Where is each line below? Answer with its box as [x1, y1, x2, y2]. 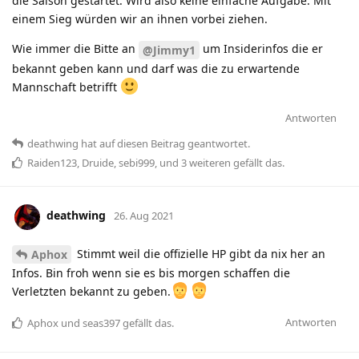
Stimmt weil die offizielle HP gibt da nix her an [74, 245, 325, 261]
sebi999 [119, 155, 155, 170]
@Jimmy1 [143, 42, 196, 58]
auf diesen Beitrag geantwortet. [97, 135, 250, 151]
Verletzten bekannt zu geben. [12, 284, 171, 300]
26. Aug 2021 [114, 208, 174, 224]
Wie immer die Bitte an [12, 40, 139, 56]
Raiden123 [27, 155, 77, 170]
